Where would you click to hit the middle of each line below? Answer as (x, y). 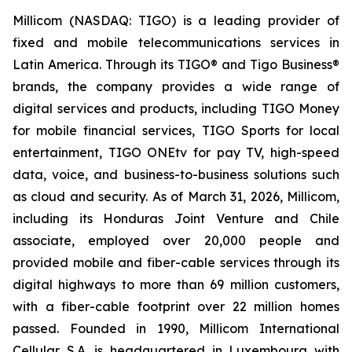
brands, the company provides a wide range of (176, 86)
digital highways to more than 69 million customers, (176, 284)
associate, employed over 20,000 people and (176, 240)
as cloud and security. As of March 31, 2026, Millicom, (176, 196)
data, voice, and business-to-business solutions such (176, 174)
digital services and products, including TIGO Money (176, 108)
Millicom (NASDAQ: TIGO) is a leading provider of (176, 20)
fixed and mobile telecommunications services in (176, 42)
